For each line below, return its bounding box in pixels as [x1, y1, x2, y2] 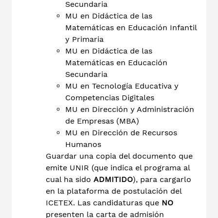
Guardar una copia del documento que [46, 151, 193, 161]
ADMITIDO [93, 174, 133, 184]
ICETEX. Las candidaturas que [46, 198, 162, 207]
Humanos [65, 139, 101, 149]
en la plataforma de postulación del [46, 186, 182, 196]
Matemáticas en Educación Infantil [65, 22, 197, 32]
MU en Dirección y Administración [65, 104, 194, 114]
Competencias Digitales [65, 92, 154, 102]
